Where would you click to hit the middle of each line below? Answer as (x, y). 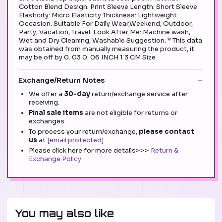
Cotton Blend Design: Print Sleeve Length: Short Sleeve (108, 6)
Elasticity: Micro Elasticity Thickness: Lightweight (98, 15)
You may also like (65, 214)
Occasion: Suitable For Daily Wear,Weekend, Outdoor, (106, 23)
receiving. (44, 103)
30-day (78, 94)
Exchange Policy (55, 159)
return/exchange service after (140, 94)
